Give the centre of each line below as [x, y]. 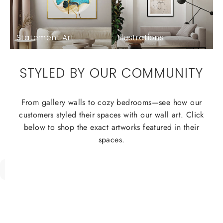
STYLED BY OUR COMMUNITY [111, 73]
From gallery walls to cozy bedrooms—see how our [111, 102]
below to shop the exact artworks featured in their [111, 127]
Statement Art [45, 38]
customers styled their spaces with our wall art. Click [111, 114]
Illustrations [141, 38]
